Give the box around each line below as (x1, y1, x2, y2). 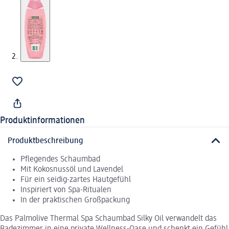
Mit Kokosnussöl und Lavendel (20, 165, 123, 174)
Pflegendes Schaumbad (20, 155, 100, 164)
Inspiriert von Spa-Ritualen (20, 186, 111, 194)
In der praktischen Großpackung (20, 196, 130, 204)
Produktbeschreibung (8, 136, 83, 145)
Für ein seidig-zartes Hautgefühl (20, 175, 131, 184)
